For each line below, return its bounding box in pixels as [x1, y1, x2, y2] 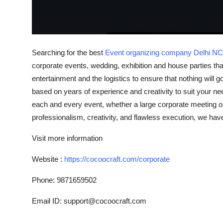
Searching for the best [32, 48, 105, 57]
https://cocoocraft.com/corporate [64, 154, 170, 163]
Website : [32, 154, 64, 163]
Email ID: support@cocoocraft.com [32, 196, 146, 205]
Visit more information [32, 133, 103, 142]
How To [7, 28, 37, 38]
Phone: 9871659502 [32, 175, 97, 184]
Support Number [7, 52, 71, 62]
